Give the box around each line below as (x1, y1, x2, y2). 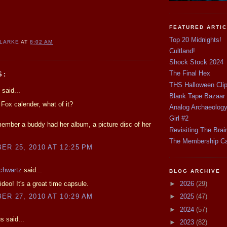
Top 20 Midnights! (169, 35, 221, 44)
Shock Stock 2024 (169, 58, 223, 66)
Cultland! (169, 47, 195, 55)
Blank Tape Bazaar (169, 92, 225, 100)
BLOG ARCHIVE (169, 168, 221, 174)
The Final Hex (169, 69, 210, 78)
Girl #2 (169, 115, 188, 123)
